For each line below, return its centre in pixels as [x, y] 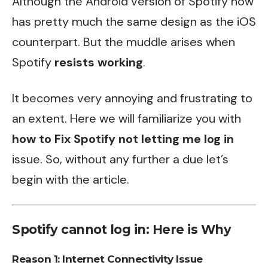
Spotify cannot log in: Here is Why [121, 229]
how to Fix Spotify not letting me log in [123, 138]
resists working [99, 62]
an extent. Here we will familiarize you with [127, 118]
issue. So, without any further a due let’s [120, 159]
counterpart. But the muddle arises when [124, 42]
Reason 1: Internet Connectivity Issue [107, 259]
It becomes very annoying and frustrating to [132, 98]
